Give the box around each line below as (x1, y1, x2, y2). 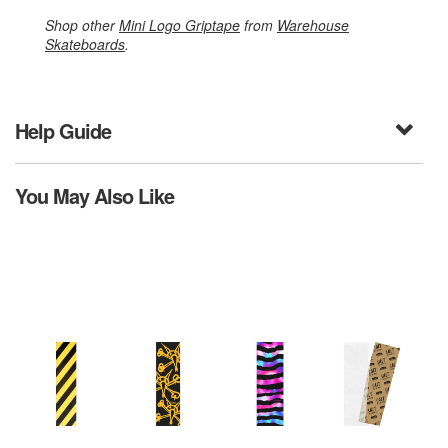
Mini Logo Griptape (119, 15, 240, 36)
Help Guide (15, 116, 111, 146)
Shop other (45, 15, 119, 36)
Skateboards (45, 34, 125, 55)
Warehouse (277, 15, 349, 36)
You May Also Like (15, 181, 174, 211)
